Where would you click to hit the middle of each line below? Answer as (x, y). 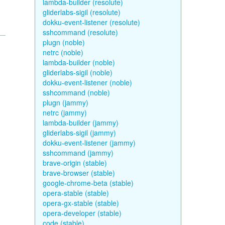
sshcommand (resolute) (80, 32)
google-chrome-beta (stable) (88, 183)
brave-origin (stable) (75, 163)
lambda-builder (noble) (79, 62)
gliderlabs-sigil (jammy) (79, 133)
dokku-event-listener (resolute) (91, 22)
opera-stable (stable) (76, 193)
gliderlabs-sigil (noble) (77, 72)
